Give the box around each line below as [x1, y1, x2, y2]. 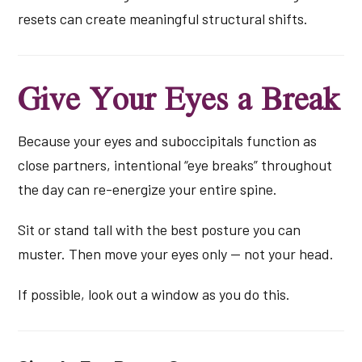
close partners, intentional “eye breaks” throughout [18, 156, 333, 175]
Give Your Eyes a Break [18, 74, 340, 122]
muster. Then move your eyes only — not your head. [18, 245, 335, 263]
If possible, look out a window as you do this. [18, 285, 291, 304]
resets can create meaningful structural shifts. [18, 10, 309, 28]
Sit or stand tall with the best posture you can [18, 221, 301, 239]
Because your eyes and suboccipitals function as [18, 132, 318, 150]
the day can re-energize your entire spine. [18, 180, 278, 199]
